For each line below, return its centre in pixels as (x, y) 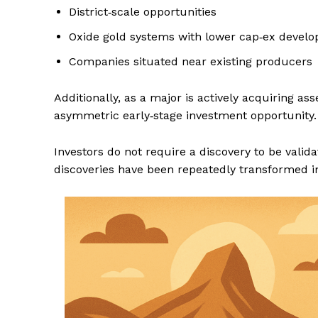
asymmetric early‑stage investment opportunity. (185, 116)
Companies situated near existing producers (191, 62)
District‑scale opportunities (143, 12)
